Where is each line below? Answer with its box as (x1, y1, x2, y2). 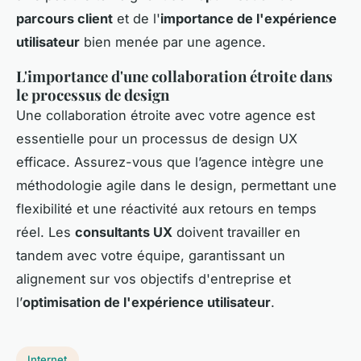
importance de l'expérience (160, 10, 337, 27)
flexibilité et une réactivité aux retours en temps (16, 201, 317, 218)
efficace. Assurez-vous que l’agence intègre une (16, 154, 324, 171)
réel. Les (16, 224, 75, 241)
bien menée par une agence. (80, 34, 266, 51)
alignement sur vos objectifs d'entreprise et (16, 271, 291, 288)
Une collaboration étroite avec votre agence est (16, 107, 315, 124)
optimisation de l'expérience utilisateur (23, 294, 271, 311)
